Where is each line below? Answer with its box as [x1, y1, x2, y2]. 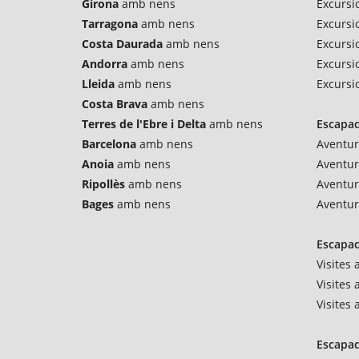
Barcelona [82, 136, 136, 151]
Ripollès [82, 176, 125, 192]
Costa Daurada [82, 36, 163, 51]
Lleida [82, 76, 115, 91]
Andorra [82, 56, 127, 71]
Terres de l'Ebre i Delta [82, 116, 206, 131]
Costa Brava [82, 96, 147, 111]
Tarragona [82, 16, 138, 31]
